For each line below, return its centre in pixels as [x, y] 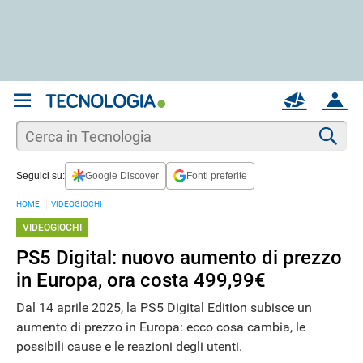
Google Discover [122, 175]
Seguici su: [41, 175]
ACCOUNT [335, 127]
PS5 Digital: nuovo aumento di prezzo [179, 258]
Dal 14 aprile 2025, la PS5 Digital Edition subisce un [164, 307]
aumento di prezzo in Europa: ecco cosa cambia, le [161, 327]
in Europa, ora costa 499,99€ [141, 280]
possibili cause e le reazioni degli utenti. [129, 346]
